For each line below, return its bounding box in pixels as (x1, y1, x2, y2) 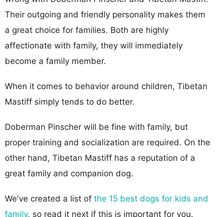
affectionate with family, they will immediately (5, 40, 183, 50)
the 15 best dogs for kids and (94, 193, 208, 203)
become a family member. (5, 56, 106, 66)
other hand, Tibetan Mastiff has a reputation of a (5, 153, 195, 163)
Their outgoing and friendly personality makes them (5, 9, 205, 19)
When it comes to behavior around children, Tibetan (5, 81, 207, 91)
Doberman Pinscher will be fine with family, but (5, 122, 188, 132)
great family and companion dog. (5, 168, 133, 178)
